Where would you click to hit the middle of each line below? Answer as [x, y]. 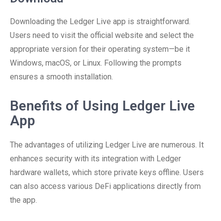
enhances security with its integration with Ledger [95, 159]
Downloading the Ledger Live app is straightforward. [100, 21]
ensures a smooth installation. [61, 77]
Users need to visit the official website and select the [102, 35]
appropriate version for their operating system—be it [100, 49]
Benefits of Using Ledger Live [102, 106]
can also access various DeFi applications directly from [105, 186]
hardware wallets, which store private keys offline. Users [107, 172]
